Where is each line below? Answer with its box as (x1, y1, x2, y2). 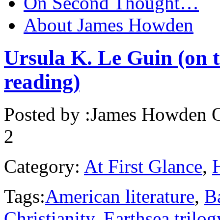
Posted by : (4, 104, 90, 125)
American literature (45, 186, 194, 207)
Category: (4, 156, 80, 177)
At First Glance (84, 156, 202, 177)
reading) (4, 70, 80, 93)
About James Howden (24, 14, 193, 35)
